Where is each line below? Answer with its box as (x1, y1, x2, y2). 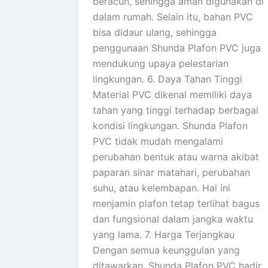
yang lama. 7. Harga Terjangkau (93, 229, 234, 241)
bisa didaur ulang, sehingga (93, 26, 217, 39)
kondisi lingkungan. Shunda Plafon (93, 120, 248, 132)
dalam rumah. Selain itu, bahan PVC (93, 11, 253, 23)
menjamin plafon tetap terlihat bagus (93, 197, 260, 210)
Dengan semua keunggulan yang (93, 244, 240, 257)
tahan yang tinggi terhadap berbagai (93, 104, 258, 117)
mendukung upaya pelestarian (93, 57, 229, 70)
